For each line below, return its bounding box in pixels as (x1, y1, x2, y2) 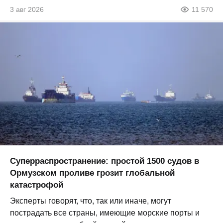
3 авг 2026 (10, 5, 44, 14)
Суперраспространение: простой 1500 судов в (10, 156, 199, 166)
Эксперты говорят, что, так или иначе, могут (10, 196, 171, 205)
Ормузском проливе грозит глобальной (10, 168, 175, 178)
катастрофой (10, 180, 63, 190)
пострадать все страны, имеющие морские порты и (10, 208, 200, 217)
